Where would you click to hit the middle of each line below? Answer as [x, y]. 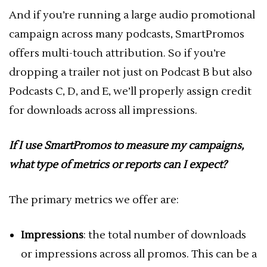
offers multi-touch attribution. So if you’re [117, 53]
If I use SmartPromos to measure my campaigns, [126, 146]
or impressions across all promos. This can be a [139, 254]
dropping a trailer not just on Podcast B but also [131, 72]
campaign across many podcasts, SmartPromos [127, 34]
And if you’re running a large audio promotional [132, 15]
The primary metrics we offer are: [94, 200]
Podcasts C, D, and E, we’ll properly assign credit [130, 91]
